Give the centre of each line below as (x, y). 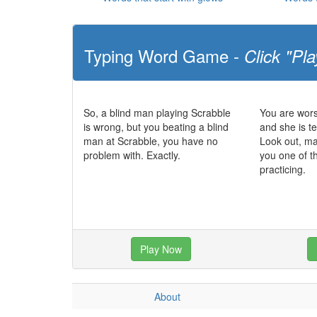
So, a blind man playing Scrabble (157, 113)
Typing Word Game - (164, 56)
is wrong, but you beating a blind (156, 127)
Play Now (161, 249)
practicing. (283, 169)
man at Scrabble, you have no (151, 141)
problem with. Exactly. (132, 155)
